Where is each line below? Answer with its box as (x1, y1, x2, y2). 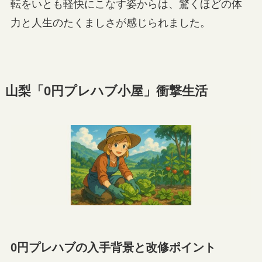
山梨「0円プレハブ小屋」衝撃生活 (5, 84, 208, 98)
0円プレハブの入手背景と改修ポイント (10, 241, 216, 254)
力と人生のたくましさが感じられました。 (10, 16, 211, 29)
